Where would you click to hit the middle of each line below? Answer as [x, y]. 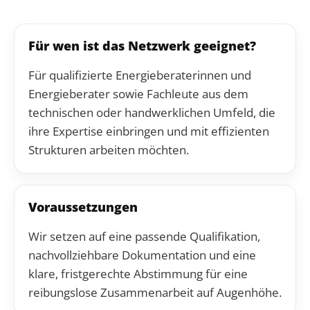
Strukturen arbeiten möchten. [109, 150]
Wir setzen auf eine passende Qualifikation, [144, 236]
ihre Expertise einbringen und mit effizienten [149, 131]
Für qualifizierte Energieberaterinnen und [140, 75]
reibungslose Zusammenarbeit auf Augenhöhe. [155, 292]
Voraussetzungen [83, 207]
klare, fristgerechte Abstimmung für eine [138, 274]
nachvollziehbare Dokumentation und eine [142, 255]
